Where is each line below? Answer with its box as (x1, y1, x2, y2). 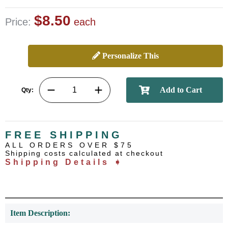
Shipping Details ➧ (5, 158, 123, 166)
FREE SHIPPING (5, 129, 123, 140)
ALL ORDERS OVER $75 (5, 141, 134, 149)
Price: (5, 16, 34, 27)
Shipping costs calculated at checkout (5, 149, 163, 157)
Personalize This (100, 51, 159, 60)
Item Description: (10, 209, 70, 217)
